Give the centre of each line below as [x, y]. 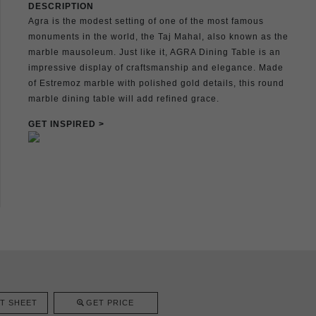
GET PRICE [110, 302]
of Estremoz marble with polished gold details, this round [156, 83]
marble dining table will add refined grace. [124, 98]
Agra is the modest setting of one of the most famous [146, 21]
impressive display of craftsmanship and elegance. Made [156, 67]
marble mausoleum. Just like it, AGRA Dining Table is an [154, 52]
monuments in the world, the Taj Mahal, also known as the [158, 36]
